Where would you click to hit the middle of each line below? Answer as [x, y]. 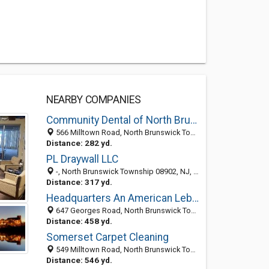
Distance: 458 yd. [79, 221]
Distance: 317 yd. [79, 182]
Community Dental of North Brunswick [193, 120]
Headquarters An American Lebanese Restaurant [195, 198]
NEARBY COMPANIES [93, 100]
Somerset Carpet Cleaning [107, 237]
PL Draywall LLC [82, 159]
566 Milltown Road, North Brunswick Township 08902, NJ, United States [122, 132]
